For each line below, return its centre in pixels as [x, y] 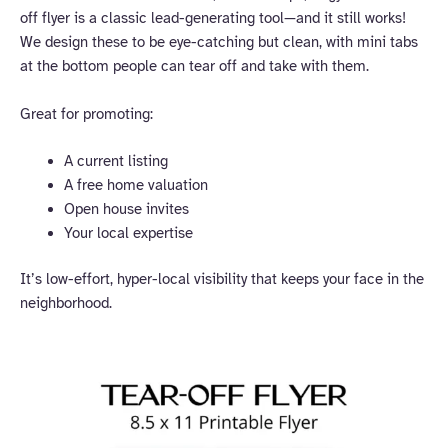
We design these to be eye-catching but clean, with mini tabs [219, 42]
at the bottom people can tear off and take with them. [194, 66]
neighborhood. [66, 302]
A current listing [115, 160]
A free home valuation [135, 184]
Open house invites [126, 208]
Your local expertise [128, 232]
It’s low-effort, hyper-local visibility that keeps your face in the [222, 278]
